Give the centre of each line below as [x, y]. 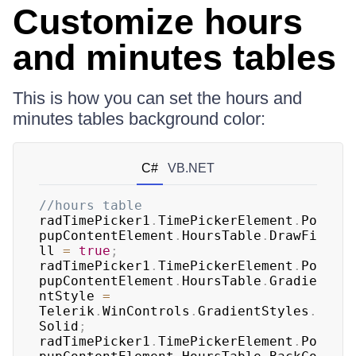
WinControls [146, 311]
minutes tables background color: [139, 118]
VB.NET [191, 168]
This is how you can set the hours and [157, 98]
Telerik [67, 311]
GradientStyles [253, 311]
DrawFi [293, 235]
